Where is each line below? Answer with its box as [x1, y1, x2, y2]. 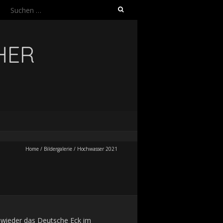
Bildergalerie [44, 145, 72, 152]
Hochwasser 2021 [77, 145, 117, 152]
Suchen [7, 3, 30, 12]
